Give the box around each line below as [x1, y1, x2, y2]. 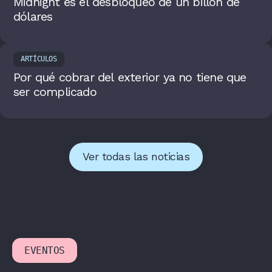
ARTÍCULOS [21, 54, 57, 63]
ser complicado [13, 84, 97, 99]
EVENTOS [24, 244, 65, 256]
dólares [13, 8, 53, 24]
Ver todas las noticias [82, 150, 190, 163]
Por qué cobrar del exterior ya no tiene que [13, 69, 246, 84]
